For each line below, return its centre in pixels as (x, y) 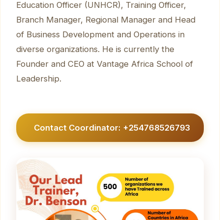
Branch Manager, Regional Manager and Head (106, 19)
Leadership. (39, 78)
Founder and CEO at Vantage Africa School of (105, 64)
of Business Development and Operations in (100, 34)
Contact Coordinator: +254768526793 (112, 127)
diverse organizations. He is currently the (95, 49)
